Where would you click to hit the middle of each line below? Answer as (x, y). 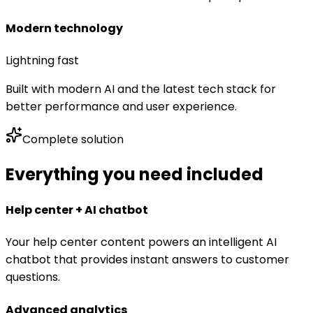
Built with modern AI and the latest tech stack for (141, 89)
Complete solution (73, 139)
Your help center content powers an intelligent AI (141, 242)
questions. (33, 277)
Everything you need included (134, 174)
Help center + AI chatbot (77, 210)
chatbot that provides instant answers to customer (147, 260)
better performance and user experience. (121, 106)
